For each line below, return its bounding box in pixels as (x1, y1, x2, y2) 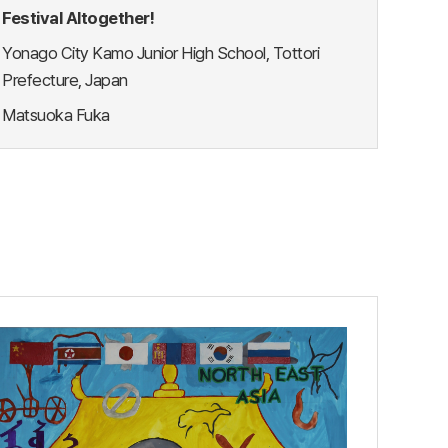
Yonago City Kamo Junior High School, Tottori (2, 43, 319, 64)
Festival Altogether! (2, 8, 154, 29)
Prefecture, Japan (2, 70, 128, 91)
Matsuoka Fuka (2, 105, 110, 126)
